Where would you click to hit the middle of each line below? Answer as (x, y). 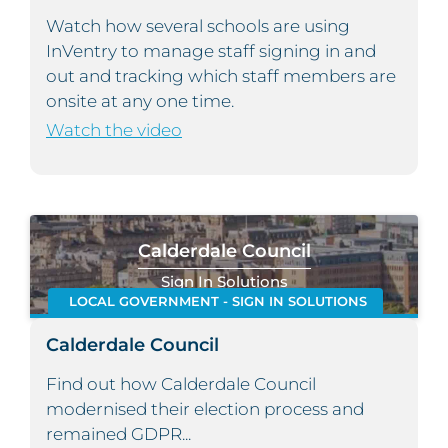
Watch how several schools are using (198, 26)
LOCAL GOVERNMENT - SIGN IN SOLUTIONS (217, 302)
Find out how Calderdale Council (181, 384)
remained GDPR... (118, 434)
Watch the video (114, 130)
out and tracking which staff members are (221, 76)
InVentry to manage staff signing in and (211, 51)
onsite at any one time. (140, 101)
